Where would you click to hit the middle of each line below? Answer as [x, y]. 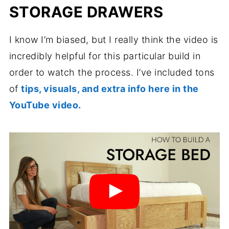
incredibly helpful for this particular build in [105, 56]
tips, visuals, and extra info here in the [110, 89]
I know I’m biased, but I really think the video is [113, 40]
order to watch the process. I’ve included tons [112, 73]
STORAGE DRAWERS [86, 12]
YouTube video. [45, 105]
